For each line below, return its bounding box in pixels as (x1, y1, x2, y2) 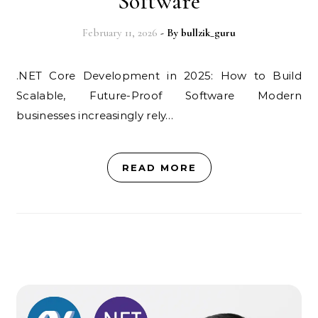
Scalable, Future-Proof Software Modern (16, 89, 302, 102)
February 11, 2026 (82, 26, 158, 39)
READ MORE (121, 162, 197, 173)
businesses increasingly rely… (16, 109, 174, 122)
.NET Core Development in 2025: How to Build (16, 69, 28, 82)
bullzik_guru (181, 26, 236, 39)
